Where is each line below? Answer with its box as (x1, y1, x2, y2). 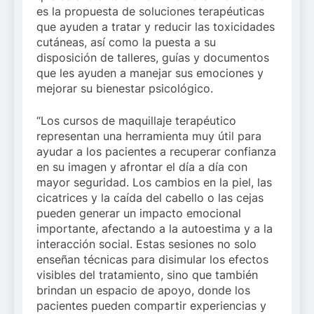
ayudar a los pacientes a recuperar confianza (36, 144, 276, 159)
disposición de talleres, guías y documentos (36, 50, 269, 65)
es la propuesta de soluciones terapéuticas (36, 4, 264, 19)
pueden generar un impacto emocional (36, 206, 241, 221)
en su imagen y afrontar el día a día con (36, 160, 247, 175)
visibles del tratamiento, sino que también (36, 268, 258, 282)
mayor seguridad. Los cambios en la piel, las (36, 175, 272, 190)
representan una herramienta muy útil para (36, 129, 261, 144)
